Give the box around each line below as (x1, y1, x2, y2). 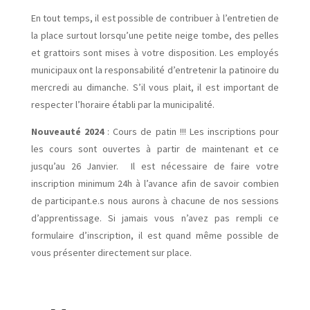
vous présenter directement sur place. (30, 246, 192, 259)
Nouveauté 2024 (30, 125, 104, 138)
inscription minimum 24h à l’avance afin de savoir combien (30, 176, 280, 190)
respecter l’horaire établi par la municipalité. (30, 98, 215, 111)
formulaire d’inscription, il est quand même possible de (30, 228, 280, 241)
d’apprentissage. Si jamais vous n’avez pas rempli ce (30, 211, 280, 224)
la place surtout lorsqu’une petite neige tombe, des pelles (30, 28, 280, 42)
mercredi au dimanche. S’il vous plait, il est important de (30, 80, 280, 93)
